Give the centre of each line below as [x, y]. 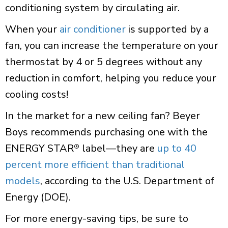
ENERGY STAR [39, 148]
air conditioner [93, 29]
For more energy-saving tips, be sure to [97, 218]
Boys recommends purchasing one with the [106, 132]
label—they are [118, 148]
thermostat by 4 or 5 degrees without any [104, 62]
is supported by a [167, 29]
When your [32, 29]
